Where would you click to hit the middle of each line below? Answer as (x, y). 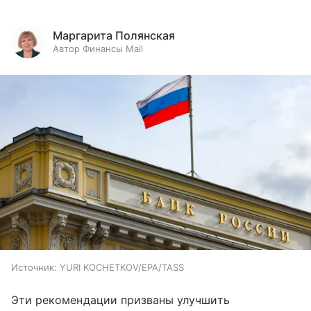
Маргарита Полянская (114, 35)
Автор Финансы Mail (98, 49)
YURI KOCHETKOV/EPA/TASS (122, 268)
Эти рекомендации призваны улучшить (120, 300)
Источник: (34, 268)
